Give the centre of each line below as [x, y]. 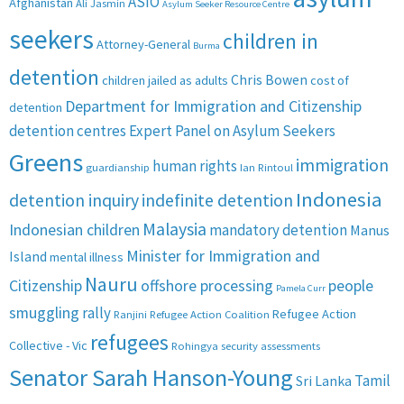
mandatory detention [278, 230]
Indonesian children [74, 230]
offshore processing [207, 286]
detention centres [68, 131]
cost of [330, 81]
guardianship [118, 167]
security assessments [271, 346]
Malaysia [174, 230]
